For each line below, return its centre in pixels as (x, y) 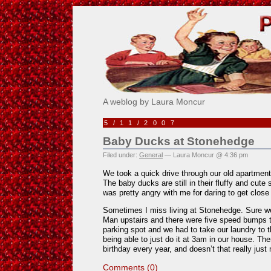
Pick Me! (138, 11)
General (151, 155)
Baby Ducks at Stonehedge (179, 141)
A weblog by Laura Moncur (154, 102)
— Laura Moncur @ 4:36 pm (205, 155)
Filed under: (121, 155)
